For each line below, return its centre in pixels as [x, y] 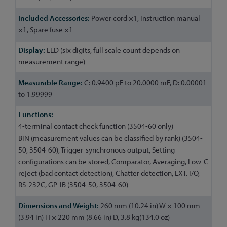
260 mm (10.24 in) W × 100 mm [149, 206]
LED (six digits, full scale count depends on [112, 50]
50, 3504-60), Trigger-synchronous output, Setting [97, 150]
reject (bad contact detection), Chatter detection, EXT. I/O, [109, 173]
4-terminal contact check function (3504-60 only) [96, 126]
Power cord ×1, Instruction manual [145, 18]
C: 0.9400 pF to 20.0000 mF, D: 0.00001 [145, 82]
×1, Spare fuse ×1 [46, 29]
